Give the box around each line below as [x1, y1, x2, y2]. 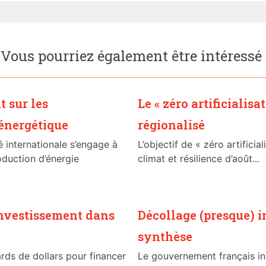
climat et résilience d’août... [138, 153, 259, 165]
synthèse [138, 229, 192, 245]
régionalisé [138, 117, 205, 133]
